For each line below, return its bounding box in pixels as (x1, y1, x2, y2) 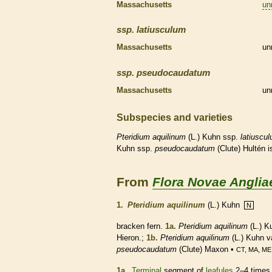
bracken (117, 222, 147, 231)
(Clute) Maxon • (177, 245, 236, 254)
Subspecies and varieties (117, 112, 233, 123)
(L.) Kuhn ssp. (186, 132, 240, 142)
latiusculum (137, 24, 186, 35)
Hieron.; (117, 233, 146, 243)
